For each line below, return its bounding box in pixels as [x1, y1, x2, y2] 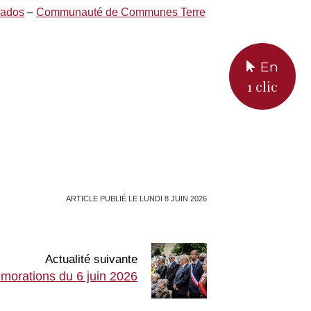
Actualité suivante [45, 253, 137, 267]
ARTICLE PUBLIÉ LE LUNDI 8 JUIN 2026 [66, 194, 207, 203]
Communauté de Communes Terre [36, 6, 205, 18]
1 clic [247, 77, 278, 95]
